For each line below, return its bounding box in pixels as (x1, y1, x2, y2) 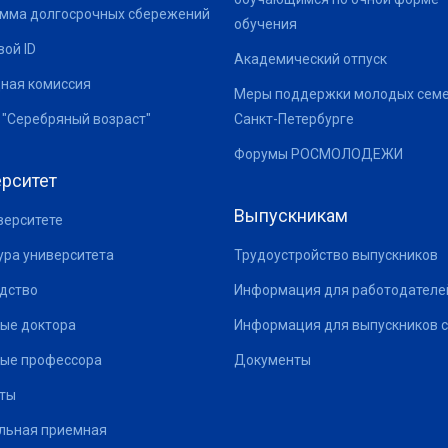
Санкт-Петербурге (234, 110, 354, 127)
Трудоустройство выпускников (234, 246, 438, 263)
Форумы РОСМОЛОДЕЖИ (234, 145, 403, 162)
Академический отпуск (234, 50, 387, 67)
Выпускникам (234, 204, 348, 226)
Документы (234, 351, 311, 368)
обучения (234, 15, 297, 32)
